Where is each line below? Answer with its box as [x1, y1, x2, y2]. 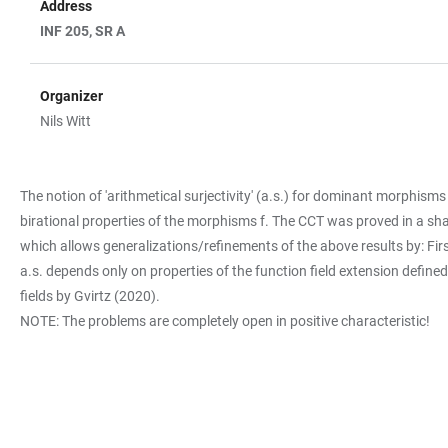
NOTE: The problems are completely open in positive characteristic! [20, 313, 430, 329]
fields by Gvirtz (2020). [20, 288, 160, 304]
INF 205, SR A [40, 23, 128, 39]
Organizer [40, 88, 103, 104]
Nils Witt [40, 113, 91, 129]
